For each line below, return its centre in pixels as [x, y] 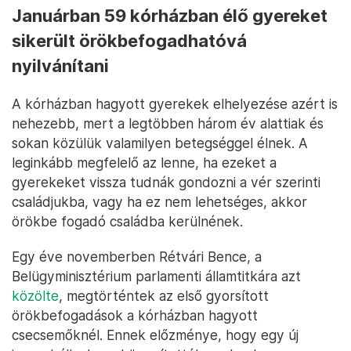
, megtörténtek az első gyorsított [164, 296]
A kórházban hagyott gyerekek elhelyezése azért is [175, 104]
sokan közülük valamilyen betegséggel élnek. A [160, 143]
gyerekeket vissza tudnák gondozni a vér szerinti [166, 183]
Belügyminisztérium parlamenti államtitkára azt [156, 277]
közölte [35, 296]
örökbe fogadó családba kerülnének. [127, 222]
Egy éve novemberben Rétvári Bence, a [137, 257]
